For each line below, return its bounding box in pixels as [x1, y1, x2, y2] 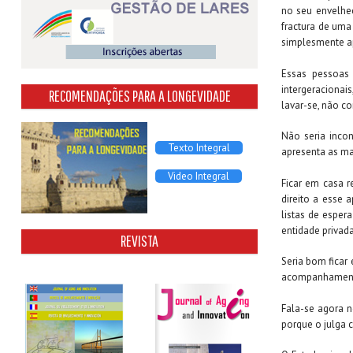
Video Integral [168, 169, 229, 184]
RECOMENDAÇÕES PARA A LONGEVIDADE [48, 87, 231, 106]
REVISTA [121, 232, 158, 251]
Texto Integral [168, 141, 230, 155]
